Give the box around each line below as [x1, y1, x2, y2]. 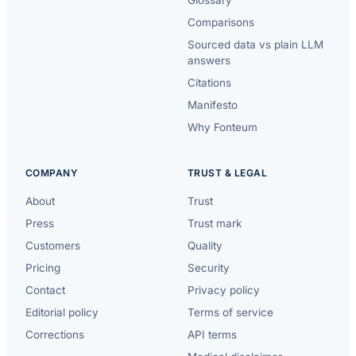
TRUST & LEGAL [188, 166, 268, 179]
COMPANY [25, 166, 79, 179]
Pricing [25, 261, 60, 274]
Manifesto [188, 98, 238, 111]
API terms [188, 327, 237, 341]
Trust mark [188, 216, 242, 230]
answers [188, 53, 230, 67]
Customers [25, 238, 80, 252]
